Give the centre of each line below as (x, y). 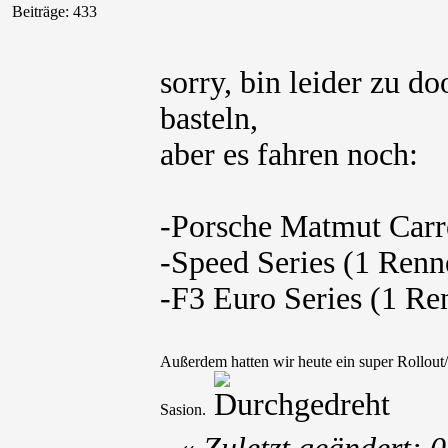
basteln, (209, 118)
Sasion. (183, 409)
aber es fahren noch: (289, 154)
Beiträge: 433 (54, 11)
